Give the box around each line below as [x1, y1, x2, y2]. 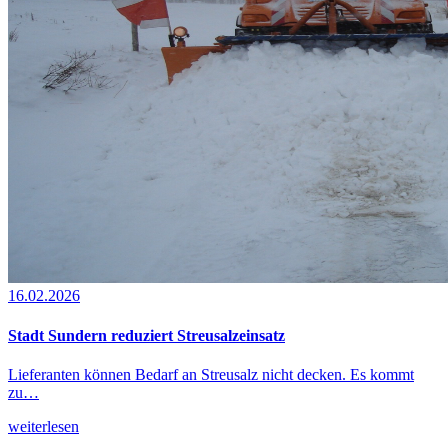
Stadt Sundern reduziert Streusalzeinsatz [8, 326, 285, 344]
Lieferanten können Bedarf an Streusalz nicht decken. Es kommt [8, 365, 414, 383]
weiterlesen [8, 417, 79, 435]
